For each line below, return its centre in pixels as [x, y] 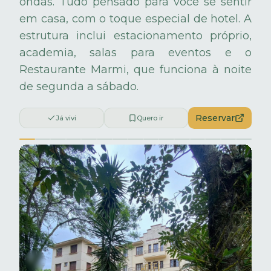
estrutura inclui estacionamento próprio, [135, 35]
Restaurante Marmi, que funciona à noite [135, 69]
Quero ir [150, 118]
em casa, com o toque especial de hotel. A [135, 18]
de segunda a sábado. [79, 86]
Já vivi [66, 118]
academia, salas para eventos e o [135, 52]
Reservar [215, 118]
